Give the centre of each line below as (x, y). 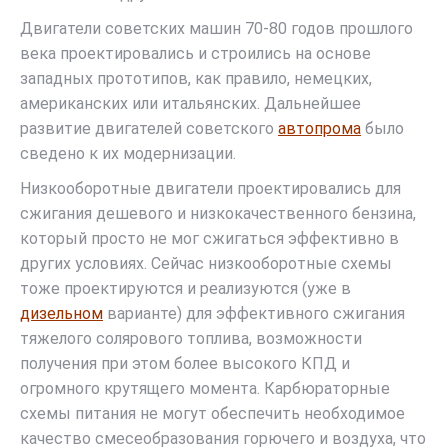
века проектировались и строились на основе (195, 53)
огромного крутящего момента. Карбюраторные (205, 388)
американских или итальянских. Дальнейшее (190, 103)
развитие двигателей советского (149, 128)
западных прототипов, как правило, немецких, (196, 78)
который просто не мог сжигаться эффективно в (209, 238)
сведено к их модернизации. (128, 153)
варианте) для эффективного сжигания (254, 313)
